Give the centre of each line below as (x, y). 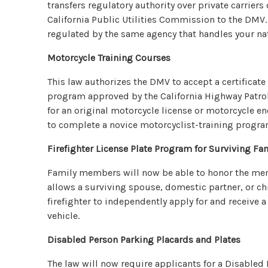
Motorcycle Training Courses (109, 57)
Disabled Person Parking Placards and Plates (144, 239)
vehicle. (64, 215)
